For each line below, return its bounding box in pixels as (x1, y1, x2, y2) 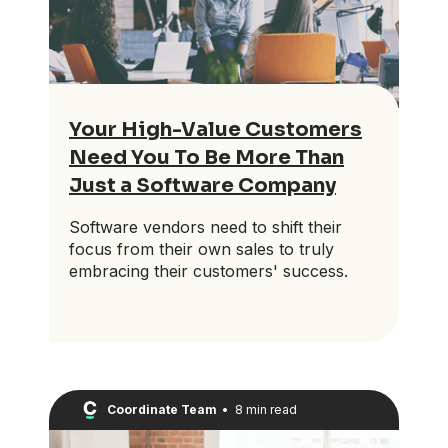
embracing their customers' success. (69, 260, 348, 281)
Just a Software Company (69, 172, 336, 198)
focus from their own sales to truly (69, 238, 334, 259)
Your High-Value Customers (69, 116, 362, 142)
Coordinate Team (107, 402, 217, 418)
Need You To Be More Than (69, 144, 344, 170)
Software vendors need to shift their (69, 216, 342, 237)
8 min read (234, 402, 297, 418)
